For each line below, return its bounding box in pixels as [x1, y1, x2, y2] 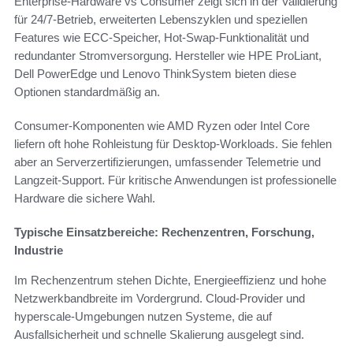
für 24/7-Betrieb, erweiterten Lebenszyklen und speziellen [14, 13, 307, 27]
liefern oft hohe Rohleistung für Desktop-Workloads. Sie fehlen [14, 137, 332, 151]
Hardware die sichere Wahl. [14, 191, 155, 206]
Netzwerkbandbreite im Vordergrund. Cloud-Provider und [14, 292, 305, 306]
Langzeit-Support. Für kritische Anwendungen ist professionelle [14, 173, 336, 188]
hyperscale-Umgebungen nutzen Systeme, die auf [14, 310, 272, 324]
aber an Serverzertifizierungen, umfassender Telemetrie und [14, 155, 321, 169]
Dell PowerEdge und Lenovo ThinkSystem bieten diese [14, 67, 296, 81]
